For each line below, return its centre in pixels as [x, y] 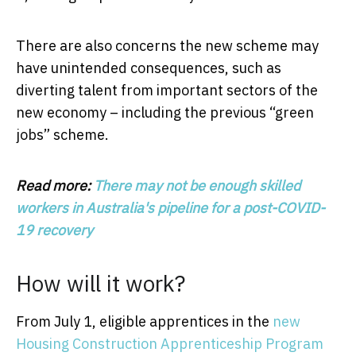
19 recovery [54, 230]
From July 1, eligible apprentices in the [144, 321]
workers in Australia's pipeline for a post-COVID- [170, 207]
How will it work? [101, 283]
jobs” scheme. [62, 134]
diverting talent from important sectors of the [167, 90]
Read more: [55, 185]
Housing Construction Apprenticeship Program [170, 343]
